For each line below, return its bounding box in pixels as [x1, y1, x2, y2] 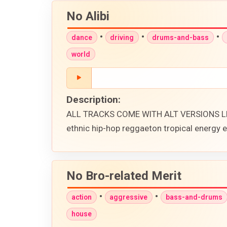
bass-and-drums [165, 193, 222, 201]
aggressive [109, 193, 148, 201]
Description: [66, 93, 121, 105]
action [71, 193, 92, 201]
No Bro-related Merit [66, 168, 181, 183]
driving [110, 33, 134, 42]
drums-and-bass [152, 33, 209, 42]
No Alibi [66, 9, 109, 23]
